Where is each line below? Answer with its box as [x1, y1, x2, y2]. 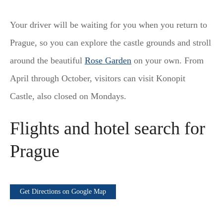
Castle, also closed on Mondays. [10, 91, 126, 102]
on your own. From [131, 55, 204, 66]
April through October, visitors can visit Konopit [10, 73, 185, 84]
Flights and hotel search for [10, 118, 205, 139]
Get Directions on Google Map [20, 188, 106, 196]
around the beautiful [10, 55, 85, 66]
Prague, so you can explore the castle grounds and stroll [10, 38, 211, 48]
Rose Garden [85, 55, 131, 66]
